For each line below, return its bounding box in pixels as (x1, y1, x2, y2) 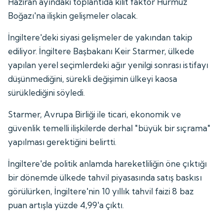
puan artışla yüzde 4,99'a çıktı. (8, 199, 124, 210)
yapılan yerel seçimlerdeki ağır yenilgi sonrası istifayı (8, 59, 208, 70)
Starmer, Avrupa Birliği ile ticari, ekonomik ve (8, 109, 182, 119)
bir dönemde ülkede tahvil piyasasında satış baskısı (8, 172, 202, 183)
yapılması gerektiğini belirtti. (8, 136, 117, 147)
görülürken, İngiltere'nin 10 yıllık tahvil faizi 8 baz (8, 185, 194, 196)
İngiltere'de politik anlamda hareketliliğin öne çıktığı (8, 158, 207, 169)
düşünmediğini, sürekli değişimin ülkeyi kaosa (8, 73, 178, 84)
